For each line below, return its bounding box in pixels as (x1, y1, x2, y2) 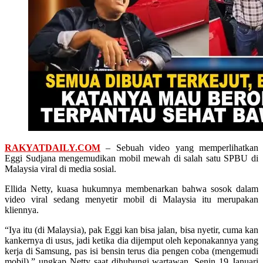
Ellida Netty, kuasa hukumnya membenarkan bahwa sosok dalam (5, 184, 258, 194)
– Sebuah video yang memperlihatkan (100, 143, 258, 153)
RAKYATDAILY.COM (5, 143, 100, 153)
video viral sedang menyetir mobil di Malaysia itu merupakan (5, 194, 258, 205)
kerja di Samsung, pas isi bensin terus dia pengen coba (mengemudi (5, 246, 258, 257)
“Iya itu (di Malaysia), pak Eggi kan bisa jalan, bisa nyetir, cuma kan (5, 225, 258, 235)
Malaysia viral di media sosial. (5, 164, 116, 174)
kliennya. (5, 205, 39, 215)
